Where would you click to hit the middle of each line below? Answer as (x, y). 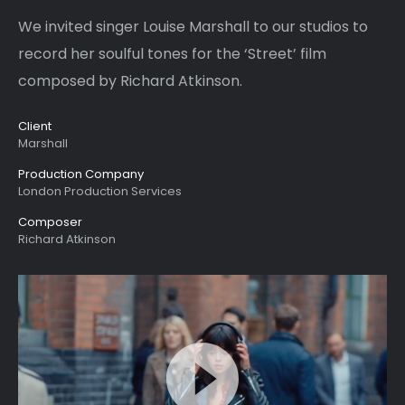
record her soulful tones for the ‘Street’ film (172, 54)
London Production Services (100, 191)
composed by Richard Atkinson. (130, 81)
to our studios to (311, 27)
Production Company (81, 174)
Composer (50, 222)
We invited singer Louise (102, 27)
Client (35, 126)
